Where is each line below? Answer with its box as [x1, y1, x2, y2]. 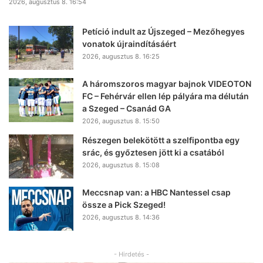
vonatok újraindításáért [82, 39, 176, 49]
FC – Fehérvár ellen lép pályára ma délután [82, 91, 249, 102]
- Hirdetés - [114, 250, 149, 259]
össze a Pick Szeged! [82, 200, 166, 210]
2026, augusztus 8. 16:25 [82, 52, 160, 61]
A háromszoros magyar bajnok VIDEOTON [82, 79, 251, 89]
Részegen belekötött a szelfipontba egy [82, 135, 240, 146]
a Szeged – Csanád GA [82, 103, 171, 114]
